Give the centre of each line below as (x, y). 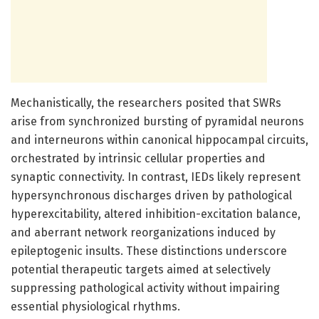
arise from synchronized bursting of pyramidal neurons (157, 121)
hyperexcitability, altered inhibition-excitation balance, (156, 214)
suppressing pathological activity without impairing (145, 288)
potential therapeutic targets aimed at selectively (141, 269)
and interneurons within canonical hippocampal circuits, (159, 140)
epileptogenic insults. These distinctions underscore (149, 251)
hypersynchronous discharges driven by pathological (151, 195)
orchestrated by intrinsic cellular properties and (138, 158)
